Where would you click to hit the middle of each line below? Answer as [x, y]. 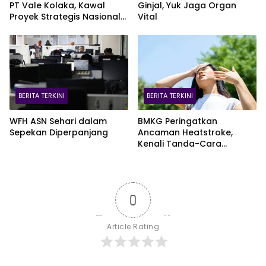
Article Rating [133, 227]
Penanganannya [173, 155]
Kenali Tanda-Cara [180, 144]
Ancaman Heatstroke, [185, 133]
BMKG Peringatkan [178, 121]
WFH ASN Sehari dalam [58, 121]
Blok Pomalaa [39, 28]
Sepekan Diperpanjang [59, 133]
